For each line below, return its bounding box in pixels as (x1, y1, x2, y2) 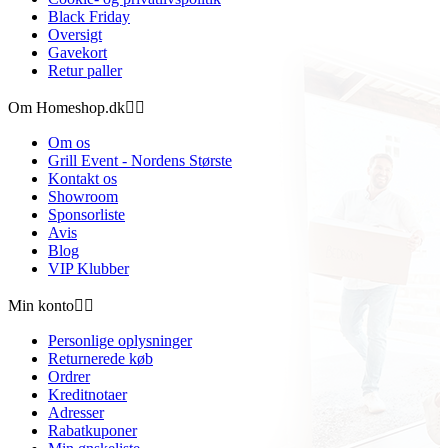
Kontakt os (48, 169, 117, 187)
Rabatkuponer (48, 421, 137, 439)
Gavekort (48, 43, 107, 61)
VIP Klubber (48, 259, 129, 277)
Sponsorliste (48, 205, 125, 223)
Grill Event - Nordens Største (48, 151, 232, 169)
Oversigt (48, 25, 102, 43)
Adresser (48, 403, 104, 421)
